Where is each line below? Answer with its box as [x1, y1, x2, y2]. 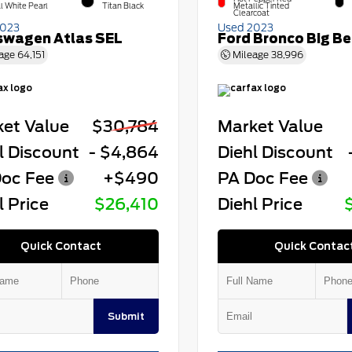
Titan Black [101, 2, 144, 11]
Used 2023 [217, 21, 273, 35]
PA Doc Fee [217, 169, 308, 189]
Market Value [217, 117, 323, 137]
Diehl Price [217, 195, 302, 214]
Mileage [229, 49, 271, 61]
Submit [107, 310, 145, 323]
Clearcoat [233, 9, 269, 18]
